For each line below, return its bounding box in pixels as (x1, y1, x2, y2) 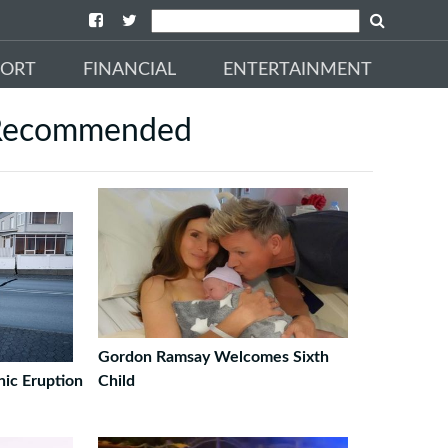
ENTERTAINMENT (223, 60, 372, 79)
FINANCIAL (83, 60, 176, 79)
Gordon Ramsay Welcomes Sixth (97, 349, 329, 365)
